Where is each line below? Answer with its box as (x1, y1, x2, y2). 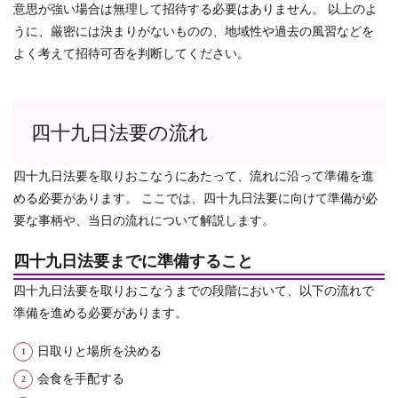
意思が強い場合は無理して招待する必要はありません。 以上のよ (13, 3, 378, 16)
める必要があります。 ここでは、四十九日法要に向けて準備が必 (13, 192, 378, 205)
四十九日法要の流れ (31, 122, 209, 144)
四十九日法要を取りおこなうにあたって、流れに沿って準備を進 (13, 170, 374, 183)
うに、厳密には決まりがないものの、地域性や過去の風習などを (13, 25, 374, 38)
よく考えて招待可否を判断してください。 (13, 47, 250, 60)
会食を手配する (37, 372, 124, 386)
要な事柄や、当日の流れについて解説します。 (13, 214, 275, 227)
